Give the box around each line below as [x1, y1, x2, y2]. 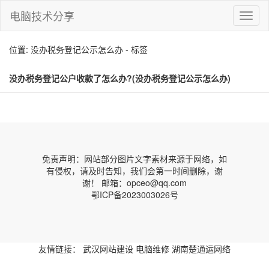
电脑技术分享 [10, 8, 74, 23]
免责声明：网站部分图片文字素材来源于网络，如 [42, 153, 227, 165]
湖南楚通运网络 [172, 243, 231, 255]
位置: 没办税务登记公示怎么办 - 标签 [9, 43, 148, 55]
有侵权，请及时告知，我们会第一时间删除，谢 [46, 165, 223, 177]
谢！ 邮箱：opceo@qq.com [82, 177, 187, 189]
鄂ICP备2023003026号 [91, 189, 178, 201]
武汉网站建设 [83, 243, 133, 255]
